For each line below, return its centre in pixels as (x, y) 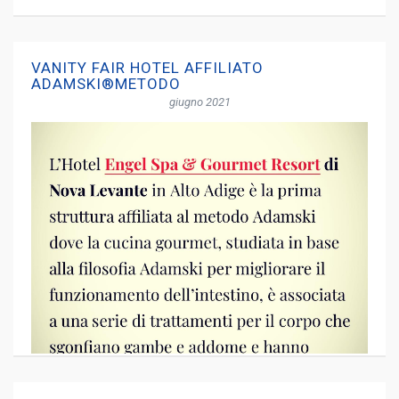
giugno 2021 (199, 102)
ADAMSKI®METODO (106, 84)
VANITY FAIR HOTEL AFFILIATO (147, 68)
